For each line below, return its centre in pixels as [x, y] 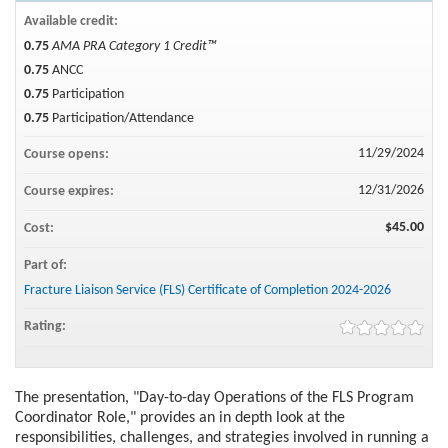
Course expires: [70, 191]
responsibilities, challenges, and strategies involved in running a [222, 437]
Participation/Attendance [123, 118]
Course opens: [68, 154]
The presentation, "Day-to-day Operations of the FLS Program [214, 397]
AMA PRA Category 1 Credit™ [134, 46]
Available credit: [72, 21]
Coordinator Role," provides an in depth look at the [180, 417]
